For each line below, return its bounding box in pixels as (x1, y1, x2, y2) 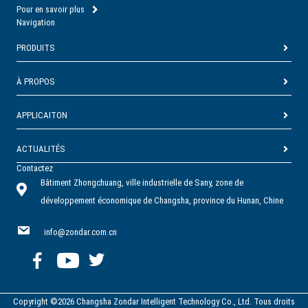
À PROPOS (16, 76, 55, 87)
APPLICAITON (16, 110, 67, 121)
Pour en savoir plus (16, 3, 85, 14)
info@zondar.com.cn (44, 227, 117, 238)
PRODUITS (16, 43, 55, 54)
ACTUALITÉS (16, 144, 65, 155)
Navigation (16, 17, 55, 28)
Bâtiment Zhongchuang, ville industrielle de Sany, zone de (41, 177, 243, 188)
